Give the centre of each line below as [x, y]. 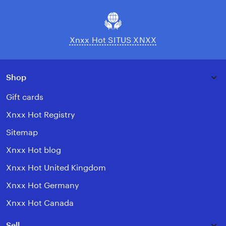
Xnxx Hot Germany [43, 186]
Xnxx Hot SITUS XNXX [113, 40]
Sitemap [22, 133]
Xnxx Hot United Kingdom [56, 168]
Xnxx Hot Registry [41, 115]
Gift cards [25, 97]
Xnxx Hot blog [34, 150]
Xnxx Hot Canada [40, 203]
